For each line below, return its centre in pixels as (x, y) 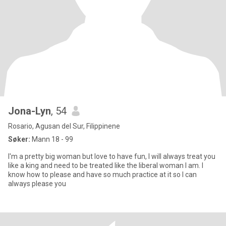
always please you (37, 184)
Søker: (19, 139)
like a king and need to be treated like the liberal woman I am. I (106, 165)
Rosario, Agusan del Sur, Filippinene (64, 126)
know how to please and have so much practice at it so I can (102, 175)
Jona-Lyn (30, 111)
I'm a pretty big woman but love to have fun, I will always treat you (112, 156)
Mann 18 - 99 (52, 139)
